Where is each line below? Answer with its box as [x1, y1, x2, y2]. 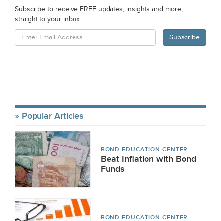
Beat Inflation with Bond [101, 154, 196, 164]
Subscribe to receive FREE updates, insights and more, [15, 5, 183, 13]
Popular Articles [22, 111, 83, 121]
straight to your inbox [15, 15, 80, 23]
